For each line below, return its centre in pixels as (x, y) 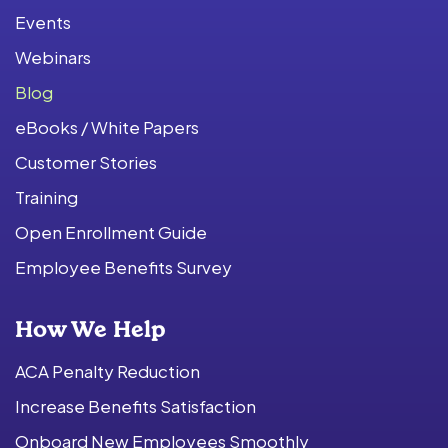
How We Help (90, 328)
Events (43, 21)
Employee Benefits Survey (123, 266)
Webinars (53, 56)
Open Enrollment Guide (111, 231)
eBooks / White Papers (107, 126)
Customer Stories (86, 161)
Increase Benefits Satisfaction (135, 405)
